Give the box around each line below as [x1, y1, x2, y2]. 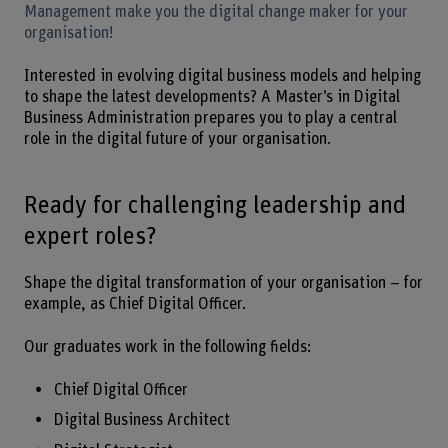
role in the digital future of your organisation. [23, 130, 339, 147]
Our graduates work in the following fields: [23, 339, 316, 356]
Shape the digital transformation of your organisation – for [23, 275, 423, 292]
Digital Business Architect [53, 412, 234, 429]
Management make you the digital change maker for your [23, 3, 408, 20]
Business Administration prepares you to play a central [23, 109, 397, 126]
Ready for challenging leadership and [23, 192, 406, 218]
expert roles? [23, 223, 157, 249]
